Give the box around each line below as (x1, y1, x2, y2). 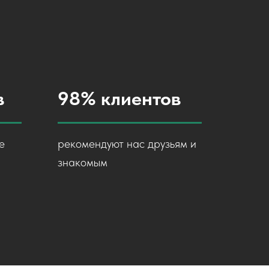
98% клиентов (58, 87, 181, 110)
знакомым (58, 155, 107, 169)
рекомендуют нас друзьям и (58, 136, 196, 151)
